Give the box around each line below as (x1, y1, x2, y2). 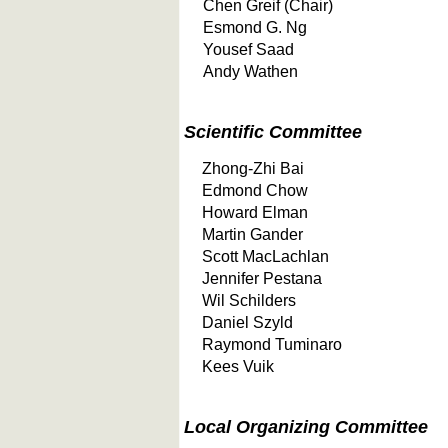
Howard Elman (202, 203, 308, 221)
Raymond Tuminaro (202, 335, 342, 353)
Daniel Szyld (202, 313, 293, 331)
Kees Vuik (202, 357, 274, 375)
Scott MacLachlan (202, 247, 329, 265)
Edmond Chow (202, 181, 308, 199)
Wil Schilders (202, 291, 296, 309)
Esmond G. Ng (203, 18, 307, 36)
